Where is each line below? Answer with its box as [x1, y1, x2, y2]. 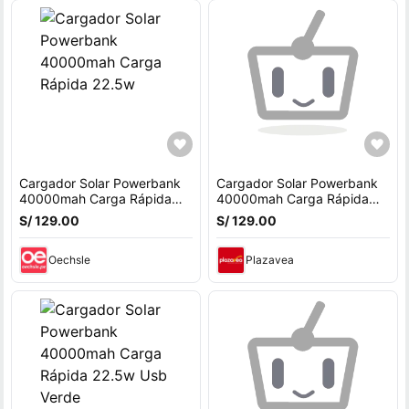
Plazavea [245, 253, 294, 267]
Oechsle [48, 253, 90, 267]
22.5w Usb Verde [215, 206, 319, 222]
